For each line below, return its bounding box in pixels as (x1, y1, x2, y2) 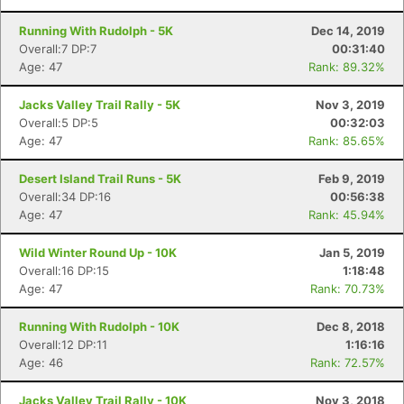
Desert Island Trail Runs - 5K (19, 171, 181, 186)
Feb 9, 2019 (318, 171, 385, 186)
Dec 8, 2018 (317, 319, 385, 334)
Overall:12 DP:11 (19, 337, 107, 352)
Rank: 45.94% (308, 207, 385, 222)
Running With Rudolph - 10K (19, 319, 179, 334)
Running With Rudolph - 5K (19, 23, 173, 38)
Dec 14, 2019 (311, 23, 385, 38)
